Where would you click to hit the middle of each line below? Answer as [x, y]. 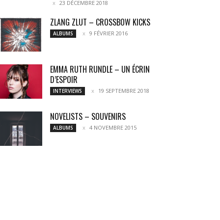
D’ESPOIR [64, 80]
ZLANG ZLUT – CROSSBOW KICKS [100, 22]
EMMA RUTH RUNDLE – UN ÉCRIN [100, 69]
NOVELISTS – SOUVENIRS [88, 116]
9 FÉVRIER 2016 [109, 33]
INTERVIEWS [68, 91]
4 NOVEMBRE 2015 [113, 127]
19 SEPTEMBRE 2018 [124, 91]
